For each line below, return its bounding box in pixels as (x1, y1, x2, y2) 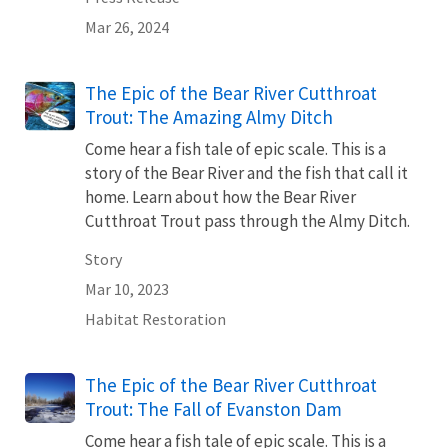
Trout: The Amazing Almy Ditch (85, 105, 333, 129)
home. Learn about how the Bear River (85, 186, 356, 208)
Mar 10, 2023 (85, 279, 169, 299)
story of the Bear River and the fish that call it (85, 162, 408, 184)
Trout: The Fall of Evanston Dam (85, 397, 342, 421)
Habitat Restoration (85, 309, 226, 329)
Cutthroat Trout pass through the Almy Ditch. (85, 210, 410, 232)
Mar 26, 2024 (85, 17, 169, 37)
